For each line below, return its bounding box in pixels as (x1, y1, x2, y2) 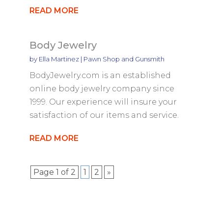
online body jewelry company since (29, 83, 174, 93)
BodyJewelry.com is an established (29, 70, 171, 80)
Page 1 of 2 (33, 167, 76, 177)
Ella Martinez (38, 55, 79, 63)
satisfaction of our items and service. (29, 110, 179, 120)
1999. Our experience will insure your (29, 97, 177, 107)
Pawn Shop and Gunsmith (83, 55, 165, 63)
